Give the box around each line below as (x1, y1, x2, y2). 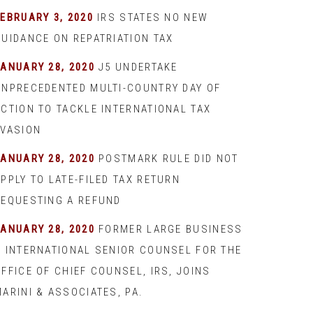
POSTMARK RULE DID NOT (99, 152, 239, 165)
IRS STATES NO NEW (97, 11, 209, 24)
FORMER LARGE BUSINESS (99, 223, 243, 235)
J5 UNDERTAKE (99, 61, 178, 73)
